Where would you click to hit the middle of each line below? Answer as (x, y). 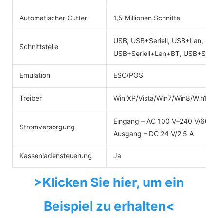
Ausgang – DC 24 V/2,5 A (154, 133)
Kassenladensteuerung (56, 155)
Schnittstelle (39, 46)
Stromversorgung (47, 127)
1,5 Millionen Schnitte (147, 18)
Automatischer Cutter (53, 18)
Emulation (35, 75)
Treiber (31, 98)
